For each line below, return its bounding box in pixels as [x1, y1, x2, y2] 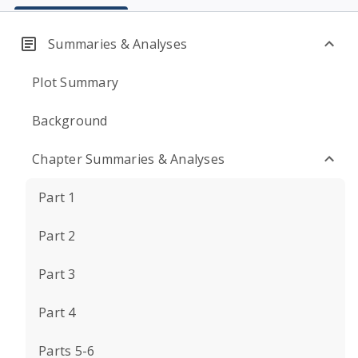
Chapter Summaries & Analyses [32, 150, 225, 168]
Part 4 [38, 304, 76, 321]
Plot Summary [32, 74, 118, 91]
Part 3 [38, 265, 76, 283]
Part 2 [38, 227, 76, 245]
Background [32, 112, 108, 129]
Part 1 [38, 189, 76, 206]
